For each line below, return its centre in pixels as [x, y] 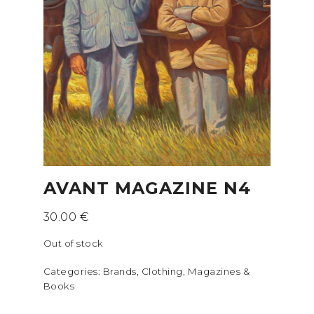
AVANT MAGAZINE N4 [147, 189]
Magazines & [218, 272]
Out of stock [73, 244]
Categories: [73, 272]
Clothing [162, 272]
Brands [120, 272]
